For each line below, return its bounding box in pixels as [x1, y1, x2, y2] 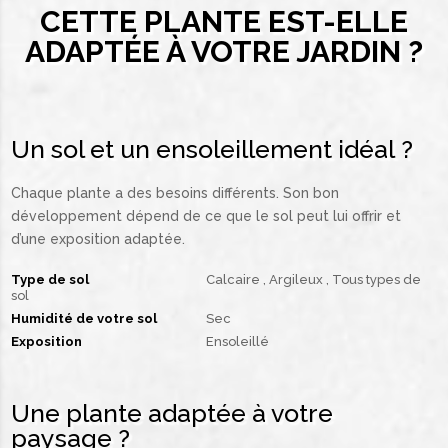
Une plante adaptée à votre [11, 398, 334, 428]
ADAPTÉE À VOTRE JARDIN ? [25, 34, 423, 69]
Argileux [268, 272, 326, 287]
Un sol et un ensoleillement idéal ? [11, 134, 414, 164]
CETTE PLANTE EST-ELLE [40, 4, 408, 39]
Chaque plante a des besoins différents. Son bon [11, 185, 340, 201]
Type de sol [11, 272, 90, 287]
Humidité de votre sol [11, 311, 158, 326]
